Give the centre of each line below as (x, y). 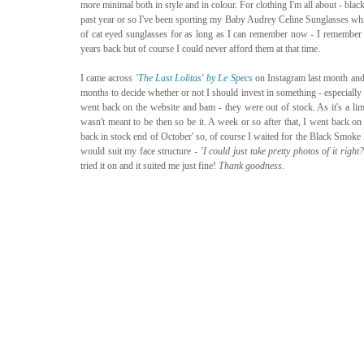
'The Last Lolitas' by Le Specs (194, 78)
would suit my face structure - (141, 152)
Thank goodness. (253, 166)
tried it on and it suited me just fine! (149, 166)
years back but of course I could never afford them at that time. (201, 49)
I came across (108, 78)
